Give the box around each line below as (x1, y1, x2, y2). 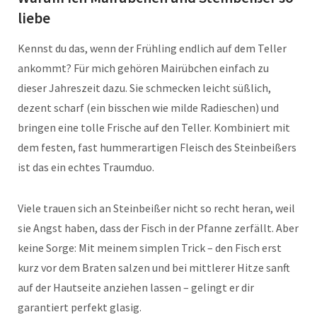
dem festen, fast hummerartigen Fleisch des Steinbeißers (18, 140, 296, 155)
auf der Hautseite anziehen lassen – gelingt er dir (18, 280, 254, 295)
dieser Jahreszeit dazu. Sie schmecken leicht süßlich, (18, 81, 271, 96)
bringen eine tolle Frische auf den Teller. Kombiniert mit (18, 120, 290, 135)
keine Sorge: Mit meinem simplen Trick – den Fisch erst (18, 241, 282, 255)
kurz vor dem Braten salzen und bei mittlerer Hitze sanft (18, 260, 290, 275)
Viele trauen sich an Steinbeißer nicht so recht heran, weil (18, 201, 295, 216)
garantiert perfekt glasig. (18, 300, 142, 315)
